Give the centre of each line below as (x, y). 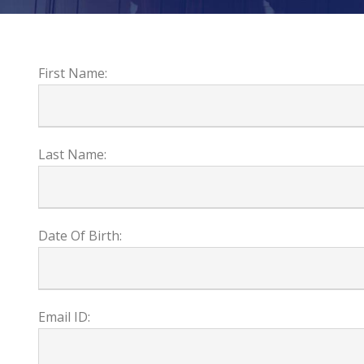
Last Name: (72, 154)
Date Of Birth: (80, 236)
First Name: (73, 73)
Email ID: (64, 317)
